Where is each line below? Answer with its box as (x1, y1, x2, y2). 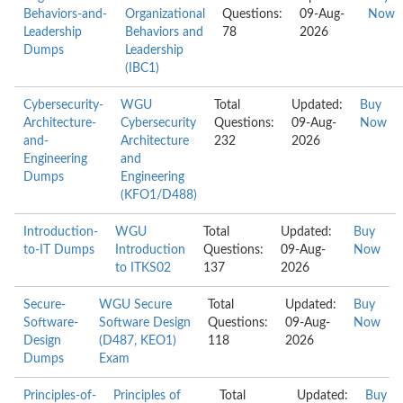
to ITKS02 (115, 262, 171, 274)
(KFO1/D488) (121, 189, 197, 201)
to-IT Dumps (23, 244, 94, 256)
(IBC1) (125, 62, 159, 75)
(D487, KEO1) (98, 335, 176, 347)
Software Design (98, 317, 191, 329)
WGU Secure (98, 299, 172, 311)
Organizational (125, 8, 205, 21)
